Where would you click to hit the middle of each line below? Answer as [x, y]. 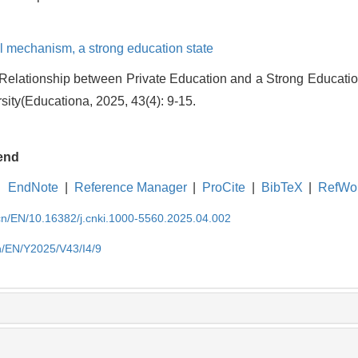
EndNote [34, 187]
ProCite [224, 187]
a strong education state [146, 48]
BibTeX [282, 187]
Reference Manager [130, 187]
